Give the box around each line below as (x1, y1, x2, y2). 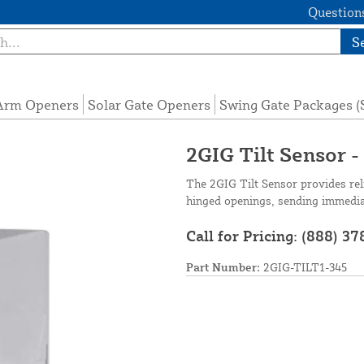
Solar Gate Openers (87, 96, 210, 114)
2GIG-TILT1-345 (260, 260, 347, 275)
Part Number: (186, 260, 260, 275)
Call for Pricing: (186, 227, 301, 245)
